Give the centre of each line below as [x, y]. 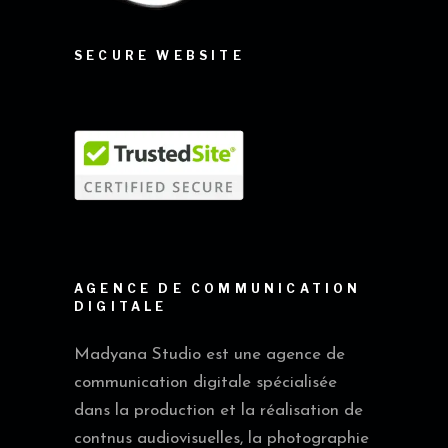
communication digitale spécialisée [205, 383]
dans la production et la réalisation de [218, 411]
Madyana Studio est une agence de [209, 355]
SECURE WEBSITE [159, 55]
